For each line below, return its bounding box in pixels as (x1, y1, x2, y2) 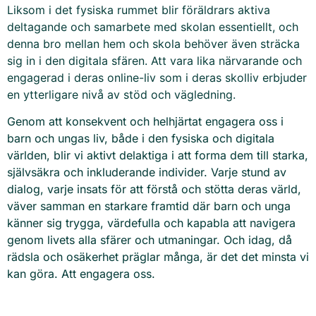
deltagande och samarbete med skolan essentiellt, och (7, 19, 298, 34)
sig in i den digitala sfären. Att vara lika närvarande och (7, 53, 302, 68)
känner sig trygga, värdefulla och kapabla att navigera (7, 215, 296, 230)
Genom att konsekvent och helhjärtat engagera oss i (7, 114, 284, 128)
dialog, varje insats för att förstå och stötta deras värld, (7, 181, 301, 196)
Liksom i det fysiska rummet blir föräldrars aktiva (7, 2, 270, 17)
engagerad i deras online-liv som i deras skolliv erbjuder (7, 70, 307, 85)
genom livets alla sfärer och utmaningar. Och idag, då (7, 232, 292, 247)
